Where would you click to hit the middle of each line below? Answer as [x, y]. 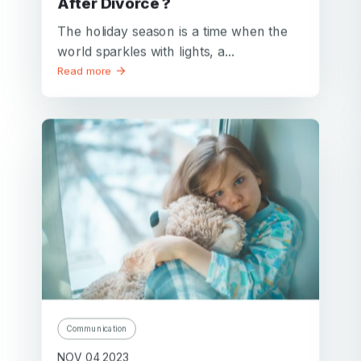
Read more [86, 71]
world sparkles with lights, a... [146, 51]
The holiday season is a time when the [172, 31]
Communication [97, 328]
